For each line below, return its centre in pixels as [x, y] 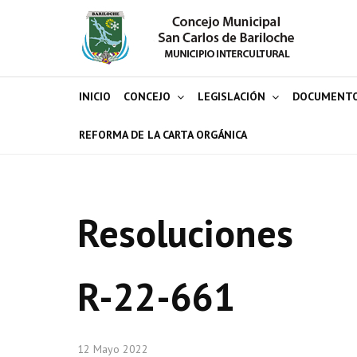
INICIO [95, 96]
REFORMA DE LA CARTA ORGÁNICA [163, 135]
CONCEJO [147, 96]
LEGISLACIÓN [231, 96]
